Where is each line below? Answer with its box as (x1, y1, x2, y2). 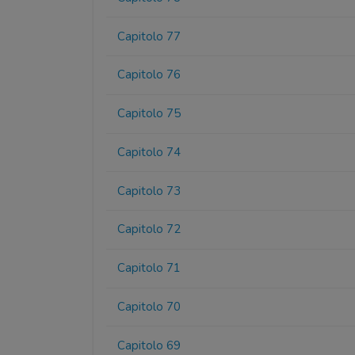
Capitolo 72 (117, 221, 181, 238)
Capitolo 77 (117, 28, 181, 44)
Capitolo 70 (117, 299, 181, 315)
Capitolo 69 (117, 337, 181, 353)
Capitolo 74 (117, 143, 181, 160)
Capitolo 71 (117, 260, 181, 277)
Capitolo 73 (117, 182, 181, 199)
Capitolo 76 (117, 67, 181, 83)
